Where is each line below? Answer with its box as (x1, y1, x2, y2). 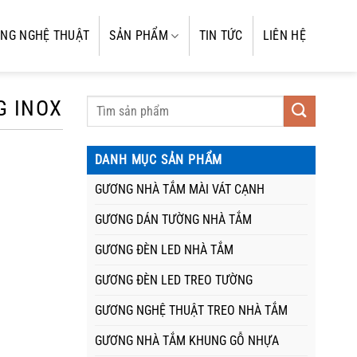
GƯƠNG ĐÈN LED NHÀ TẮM (94, 242, 233, 257)
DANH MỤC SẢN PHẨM (94, 152, 223, 167)
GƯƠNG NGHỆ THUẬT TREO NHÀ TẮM (94, 303, 288, 318)
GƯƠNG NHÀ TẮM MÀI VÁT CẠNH (94, 182, 265, 197)
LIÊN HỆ (262, 28, 306, 43)
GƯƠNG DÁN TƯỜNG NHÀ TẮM (94, 212, 252, 227)
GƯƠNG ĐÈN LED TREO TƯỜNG (94, 273, 253, 288)
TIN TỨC (198, 28, 243, 43)
